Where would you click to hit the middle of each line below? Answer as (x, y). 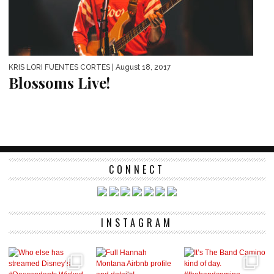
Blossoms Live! (59, 83)
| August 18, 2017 (140, 68)
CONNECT (137, 170)
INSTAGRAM (137, 223)
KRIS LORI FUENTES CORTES (59, 68)
